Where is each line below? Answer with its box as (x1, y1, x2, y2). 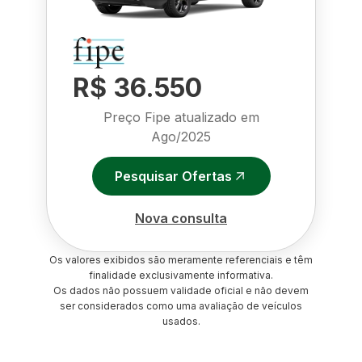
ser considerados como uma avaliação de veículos (60, 300, 302, 312)
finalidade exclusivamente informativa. (89, 269, 273, 281)
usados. (162, 315, 200, 327)
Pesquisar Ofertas (114, 167, 232, 184)
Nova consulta (135, 209, 227, 226)
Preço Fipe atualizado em (103, 109, 259, 125)
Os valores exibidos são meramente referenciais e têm (49, 254, 313, 266)
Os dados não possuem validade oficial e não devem (53, 284, 309, 297)
